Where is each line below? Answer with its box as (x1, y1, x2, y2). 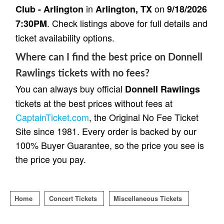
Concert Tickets (49, 193, 97, 203)
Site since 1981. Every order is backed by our (15, 124, 196, 137)
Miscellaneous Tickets (113, 193, 182, 203)
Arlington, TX (95, 2, 152, 15)
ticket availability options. (15, 30, 114, 44)
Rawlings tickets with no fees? (15, 68, 149, 78)
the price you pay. (15, 152, 86, 165)
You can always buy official (15, 81, 125, 95)
